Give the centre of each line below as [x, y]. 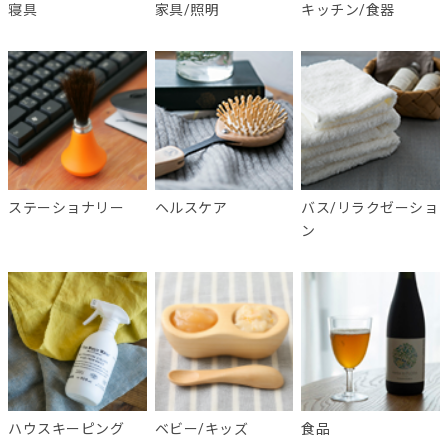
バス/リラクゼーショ [369, 207]
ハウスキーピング [66, 428]
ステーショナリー [66, 207]
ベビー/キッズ [201, 428]
